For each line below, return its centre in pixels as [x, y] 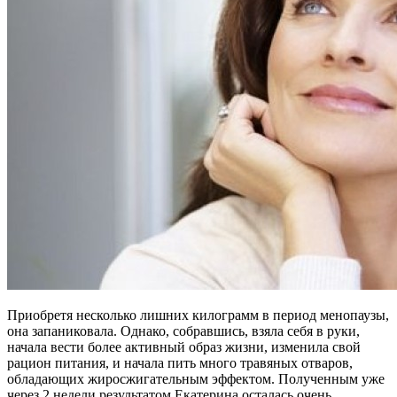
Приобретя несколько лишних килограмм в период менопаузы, [198, 315]
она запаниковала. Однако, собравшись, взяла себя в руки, [183, 331]
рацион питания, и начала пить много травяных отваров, [180, 362]
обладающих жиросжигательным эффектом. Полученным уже [196, 378]
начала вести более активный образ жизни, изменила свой [184, 346]
